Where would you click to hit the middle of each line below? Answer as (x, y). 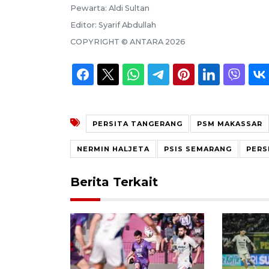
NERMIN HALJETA (113, 149)
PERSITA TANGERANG (138, 123)
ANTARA (147, 41)
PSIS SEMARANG (198, 149)
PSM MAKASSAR (230, 123)
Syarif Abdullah (127, 25)
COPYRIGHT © (100, 41)
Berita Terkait (114, 182)
